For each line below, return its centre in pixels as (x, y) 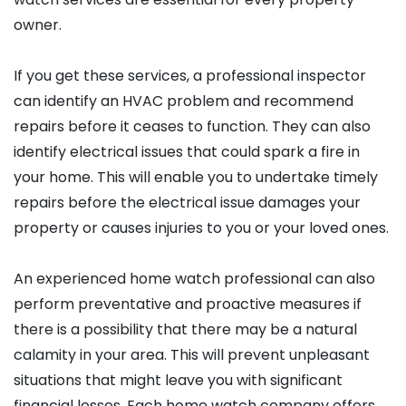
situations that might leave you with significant (178, 381)
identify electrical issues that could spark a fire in (187, 152)
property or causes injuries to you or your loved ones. (201, 228)
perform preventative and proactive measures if (188, 304)
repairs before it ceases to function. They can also (192, 127)
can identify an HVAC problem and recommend (184, 101)
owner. (38, 25)
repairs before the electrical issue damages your (187, 203)
